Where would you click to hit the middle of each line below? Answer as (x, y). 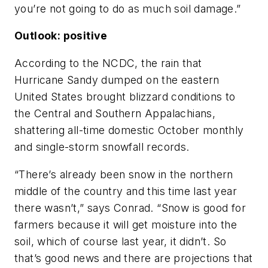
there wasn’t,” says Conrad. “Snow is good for (130, 208)
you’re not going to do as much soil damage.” (128, 8)
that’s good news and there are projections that (134, 258)
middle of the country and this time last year (126, 191)
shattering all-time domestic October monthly (129, 130)
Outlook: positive (61, 36)
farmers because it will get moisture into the (126, 224)
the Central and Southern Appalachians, (115, 113)
